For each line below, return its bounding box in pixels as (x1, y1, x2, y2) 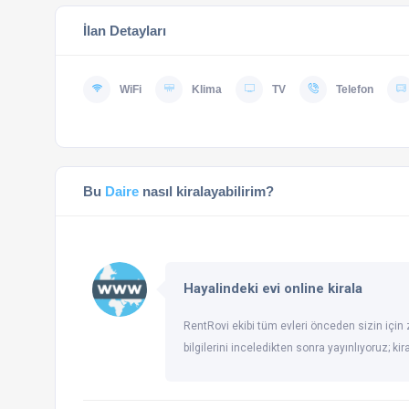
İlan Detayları (83, 23, 166, 38)
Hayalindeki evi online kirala (184, 280, 362, 297)
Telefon (336, 83, 373, 96)
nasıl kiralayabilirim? (142, 184, 274, 199)
